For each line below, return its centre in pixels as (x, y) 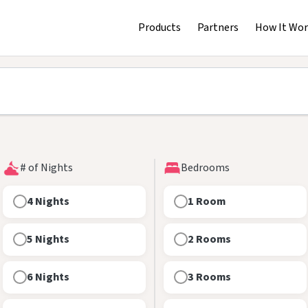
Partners (218, 27)
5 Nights (48, 239)
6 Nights (48, 277)
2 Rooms (209, 239)
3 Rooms (209, 277)
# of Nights (46, 167)
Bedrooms (205, 167)
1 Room (207, 201)
